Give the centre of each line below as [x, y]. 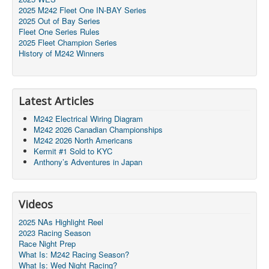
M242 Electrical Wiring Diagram [88, 118]
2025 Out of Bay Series [59, 20]
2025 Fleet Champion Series [68, 42]
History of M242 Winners [62, 53]
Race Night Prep [47, 243]
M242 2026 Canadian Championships [98, 129]
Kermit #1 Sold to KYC [73, 151]
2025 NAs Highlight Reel [61, 222]
